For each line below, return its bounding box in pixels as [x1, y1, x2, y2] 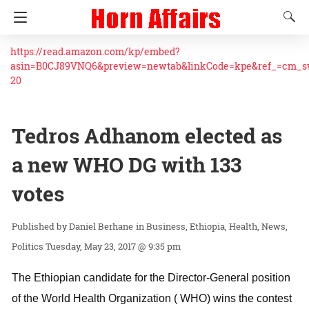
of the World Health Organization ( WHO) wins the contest [12, 292, 292, 304]
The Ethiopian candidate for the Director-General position [12, 272, 290, 283]
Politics [12, 240, 43, 252]
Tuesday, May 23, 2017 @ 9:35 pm [46, 240, 181, 252]
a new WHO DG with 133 [12, 151, 241, 178]
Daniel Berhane [69, 220, 133, 232]
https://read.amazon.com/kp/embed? [10, 45, 180, 58]
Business [146, 220, 186, 232]
